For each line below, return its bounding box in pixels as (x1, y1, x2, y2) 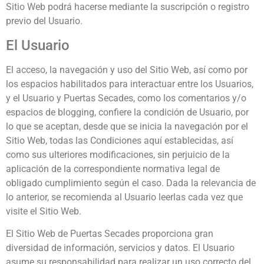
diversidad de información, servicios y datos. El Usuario (6, 242, 235, 254)
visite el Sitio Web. (6, 205, 81, 217)
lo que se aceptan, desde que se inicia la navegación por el (6, 120, 248, 132)
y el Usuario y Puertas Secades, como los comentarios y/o (6, 92, 246, 104)
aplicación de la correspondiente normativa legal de (6, 163, 220, 174)
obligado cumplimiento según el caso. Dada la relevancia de (6, 177, 256, 189)
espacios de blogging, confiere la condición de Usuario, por (6, 106, 249, 118)
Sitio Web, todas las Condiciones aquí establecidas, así (6, 134, 233, 146)
